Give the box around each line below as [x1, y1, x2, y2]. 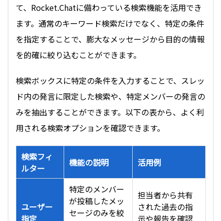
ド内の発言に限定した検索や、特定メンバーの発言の [16, 90, 205, 102]
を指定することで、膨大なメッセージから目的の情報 [16, 33, 205, 45]
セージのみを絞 [69, 206, 124, 219]
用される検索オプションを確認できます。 [16, 121, 165, 134]
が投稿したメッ [69, 194, 124, 207]
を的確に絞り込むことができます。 [16, 48, 141, 61]
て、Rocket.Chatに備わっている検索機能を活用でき [16, 1, 202, 13]
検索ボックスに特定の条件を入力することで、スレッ [16, 74, 205, 86]
